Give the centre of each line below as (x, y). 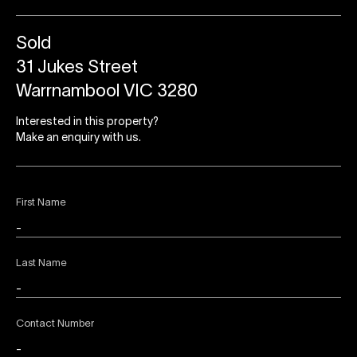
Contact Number (55, 325)
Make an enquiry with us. (78, 139)
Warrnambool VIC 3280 (107, 92)
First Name (41, 204)
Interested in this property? (87, 123)
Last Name (41, 264)
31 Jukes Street (77, 68)
